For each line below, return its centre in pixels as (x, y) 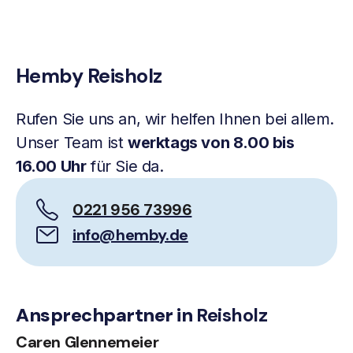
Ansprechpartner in (106, 315)
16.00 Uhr (51, 166)
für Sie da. (125, 166)
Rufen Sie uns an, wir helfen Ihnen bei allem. (175, 119)
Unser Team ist (72, 143)
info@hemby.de (130, 235)
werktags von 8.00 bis (211, 143)
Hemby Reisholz (89, 76)
